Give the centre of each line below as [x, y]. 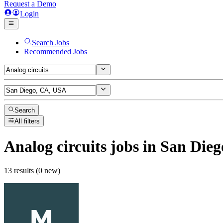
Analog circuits [55, 146]
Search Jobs [51, 43]
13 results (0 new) [32, 171]
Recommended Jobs [56, 52]
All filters [27, 121]
